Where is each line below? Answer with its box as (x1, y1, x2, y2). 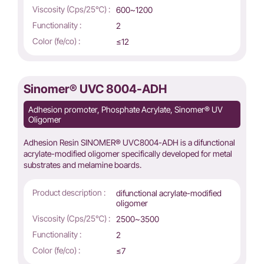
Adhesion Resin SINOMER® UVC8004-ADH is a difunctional (24, 137, 235, 148)
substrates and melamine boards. (24, 160, 143, 170)
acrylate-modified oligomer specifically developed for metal (24, 148, 232, 159)
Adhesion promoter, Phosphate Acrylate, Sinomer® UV (28, 104, 223, 115)
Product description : (32, 187, 105, 198)
